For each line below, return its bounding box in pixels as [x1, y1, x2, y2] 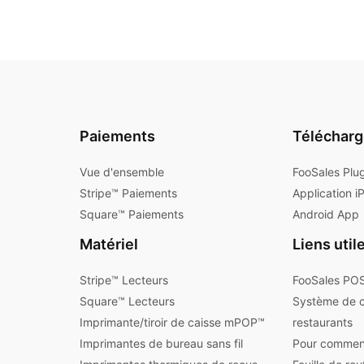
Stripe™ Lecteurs [80, 272, 168, 287]
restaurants [292, 314, 353, 329]
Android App [292, 206, 359, 221]
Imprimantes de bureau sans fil [80, 336, 243, 350]
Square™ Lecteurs [80, 293, 175, 308]
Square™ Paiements [80, 206, 184, 221]
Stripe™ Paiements [80, 185, 177, 200]
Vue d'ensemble [80, 164, 164, 179]
